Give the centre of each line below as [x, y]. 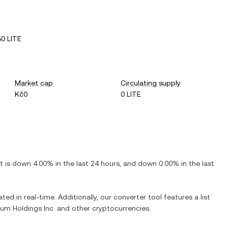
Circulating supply [151, 83]
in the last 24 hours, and [96, 163]
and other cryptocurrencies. [103, 208]
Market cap [34, 83]
